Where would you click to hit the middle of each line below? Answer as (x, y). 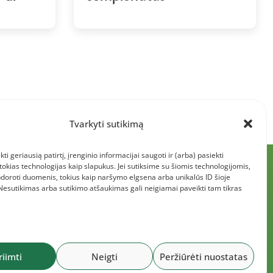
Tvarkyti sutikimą (107, 123)
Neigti (105, 256)
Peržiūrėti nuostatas (204, 256)
